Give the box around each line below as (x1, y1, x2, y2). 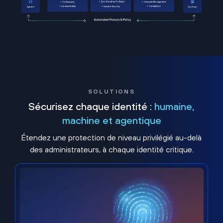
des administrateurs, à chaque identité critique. (29, 144, 194, 154)
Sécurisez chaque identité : (28, 100, 154, 112)
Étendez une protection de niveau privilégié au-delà (21, 132, 202, 142)
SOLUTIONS (88, 88, 135, 95)
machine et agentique (62, 114, 161, 126)
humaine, (154, 100, 195, 112)
